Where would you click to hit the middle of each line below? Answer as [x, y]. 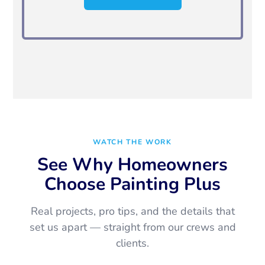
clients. [132, 243]
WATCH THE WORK [132, 142]
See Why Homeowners [132, 165]
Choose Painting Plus [132, 185]
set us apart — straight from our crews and [132, 227]
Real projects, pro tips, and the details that [132, 211]
